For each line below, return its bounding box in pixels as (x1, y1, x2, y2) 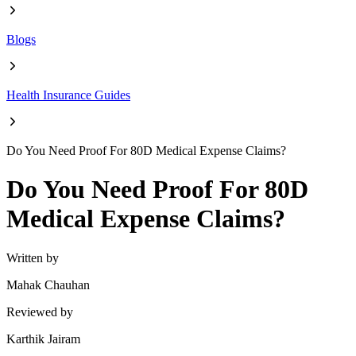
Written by (6, 250, 59, 265)
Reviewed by (6, 304, 73, 319)
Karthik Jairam (6, 331, 80, 346)
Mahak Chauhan (6, 277, 90, 292)
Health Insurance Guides (6, 88, 130, 102)
